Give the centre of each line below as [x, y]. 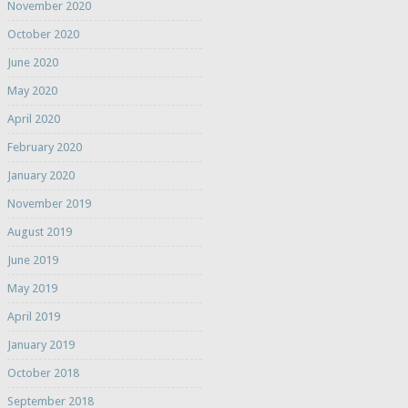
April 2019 [33, 317]
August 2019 [39, 232]
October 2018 [43, 373]
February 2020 [44, 148]
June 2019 [32, 260]
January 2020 [41, 176]
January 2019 [41, 345]
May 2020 [32, 91]
